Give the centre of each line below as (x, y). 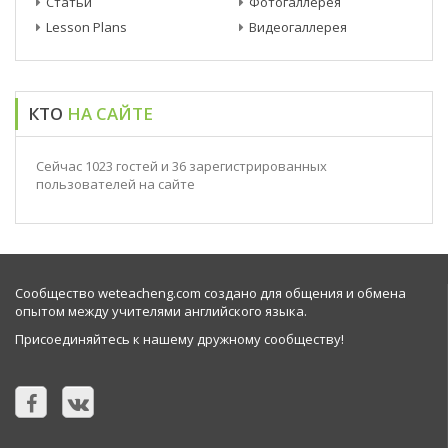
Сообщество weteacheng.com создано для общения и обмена (210, 293)
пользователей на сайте (115, 184)
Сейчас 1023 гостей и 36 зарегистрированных (181, 166)
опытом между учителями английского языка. (161, 311)
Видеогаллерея (298, 27)
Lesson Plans (86, 27)
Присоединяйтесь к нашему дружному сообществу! (179, 339)
